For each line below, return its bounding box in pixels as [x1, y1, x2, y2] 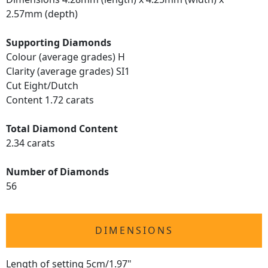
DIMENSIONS [95, 224, 173, 237]
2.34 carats [6, 136, 55, 150]
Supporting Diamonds [6, 36, 111, 49]
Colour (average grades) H [6, 50, 125, 63]
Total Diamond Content [6, 122, 118, 135]
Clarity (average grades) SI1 [6, 65, 130, 78]
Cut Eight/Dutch [6, 79, 78, 92]
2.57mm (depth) [6, 7, 78, 20]
